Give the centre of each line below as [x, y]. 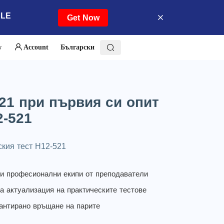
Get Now [83, 18]
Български [77, 47]
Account [36, 47]
